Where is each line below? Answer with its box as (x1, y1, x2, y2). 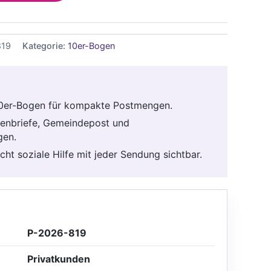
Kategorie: (22, 40, 68, 51)
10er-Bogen (68, 40, 115, 51)
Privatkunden (27, 252, 90, 265)
